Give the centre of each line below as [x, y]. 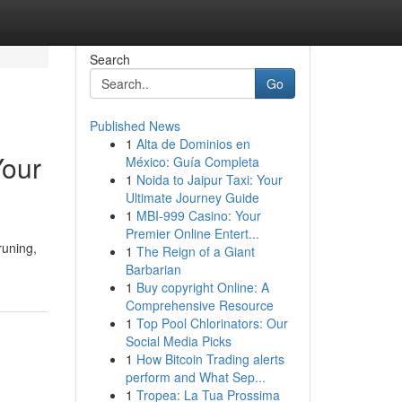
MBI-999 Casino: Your [198, 215]
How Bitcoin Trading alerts [210, 359]
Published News [135, 126]
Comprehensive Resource [199, 305]
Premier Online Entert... [192, 233]
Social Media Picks [178, 341]
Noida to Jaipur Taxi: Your [209, 179]
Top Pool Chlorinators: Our [212, 323]
